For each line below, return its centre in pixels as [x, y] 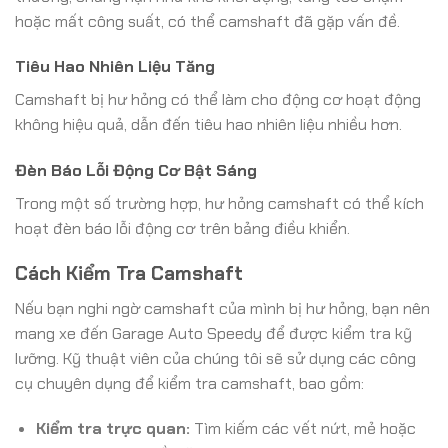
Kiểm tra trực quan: [112, 429]
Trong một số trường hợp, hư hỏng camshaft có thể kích [219, 204]
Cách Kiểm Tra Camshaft [129, 273]
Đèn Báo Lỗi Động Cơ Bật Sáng [136, 171]
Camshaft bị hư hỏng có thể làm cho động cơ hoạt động [218, 100]
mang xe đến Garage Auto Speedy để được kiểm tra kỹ [213, 333]
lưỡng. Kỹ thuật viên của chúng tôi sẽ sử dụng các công [215, 358]
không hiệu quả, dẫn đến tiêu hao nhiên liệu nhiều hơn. [208, 125]
